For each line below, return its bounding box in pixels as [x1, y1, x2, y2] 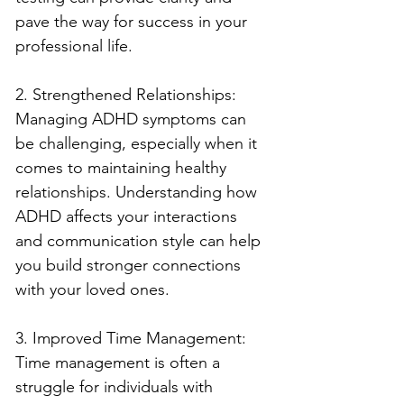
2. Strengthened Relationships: [15, 84, 241, 105]
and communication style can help [15, 230, 265, 251]
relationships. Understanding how [15, 181, 262, 202]
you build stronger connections [15, 254, 245, 275]
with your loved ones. [15, 279, 170, 299]
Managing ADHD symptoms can [15, 108, 251, 129]
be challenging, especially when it [15, 133, 262, 153]
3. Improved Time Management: [15, 327, 251, 348]
